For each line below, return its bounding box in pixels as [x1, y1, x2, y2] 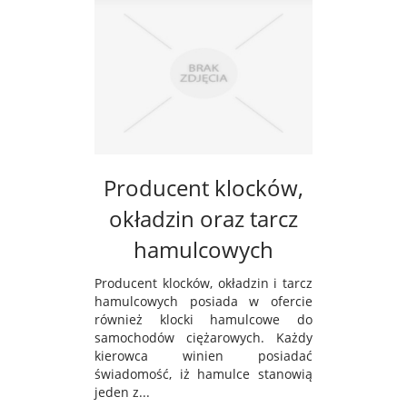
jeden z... [94, 383, 150, 402]
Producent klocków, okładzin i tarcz [94, 274, 313, 293]
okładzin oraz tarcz [109, 203, 298, 234]
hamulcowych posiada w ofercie [94, 293, 313, 311]
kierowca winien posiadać [94, 347, 313, 365]
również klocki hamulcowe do [94, 311, 313, 329]
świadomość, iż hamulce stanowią [94, 365, 313, 383]
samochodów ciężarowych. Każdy [94, 329, 313, 347]
